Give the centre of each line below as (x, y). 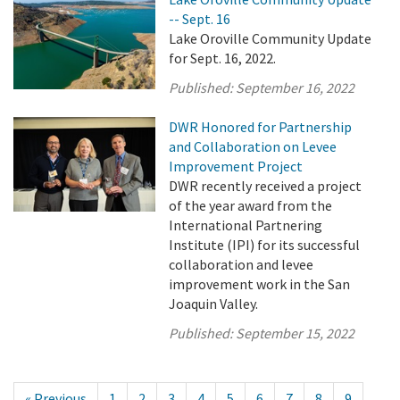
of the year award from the (251, 205)
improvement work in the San (260, 284)
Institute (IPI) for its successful (265, 245)
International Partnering (246, 225)
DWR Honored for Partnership (261, 127)
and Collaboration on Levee (253, 146)
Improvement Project (236, 166)
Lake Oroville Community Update (271, 38)
